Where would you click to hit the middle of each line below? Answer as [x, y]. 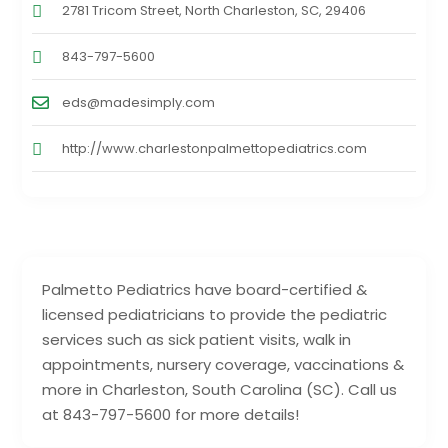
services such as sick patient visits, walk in [197, 339]
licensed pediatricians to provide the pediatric [215, 314]
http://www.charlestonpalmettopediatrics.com [215, 148]
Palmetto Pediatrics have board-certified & [205, 289]
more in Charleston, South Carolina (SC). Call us [220, 389]
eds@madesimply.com [139, 102]
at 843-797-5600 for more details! [171, 414]
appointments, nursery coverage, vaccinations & [223, 364]
